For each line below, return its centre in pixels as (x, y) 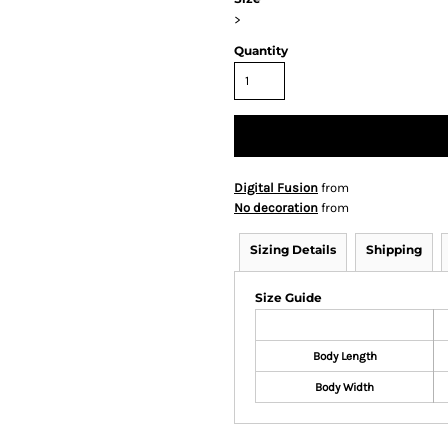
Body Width (344, 386)
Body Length (344, 355)
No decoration (276, 207)
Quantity (261, 50)
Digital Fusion (276, 187)
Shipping (394, 249)
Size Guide (288, 297)
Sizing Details (293, 249)
